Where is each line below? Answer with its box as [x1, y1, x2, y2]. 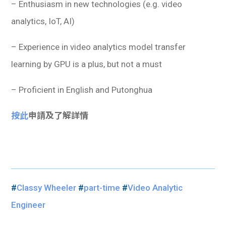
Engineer [11, 199, 46, 210]
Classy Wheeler [17, 182, 77, 193]
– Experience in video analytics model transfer [11, 41, 186, 52]
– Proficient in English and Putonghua [11, 84, 153, 95]
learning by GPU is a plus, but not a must [11, 59, 162, 69]
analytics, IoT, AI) [11, 16, 75, 26]
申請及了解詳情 [28, 110, 89, 121]
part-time [84, 182, 121, 193]
